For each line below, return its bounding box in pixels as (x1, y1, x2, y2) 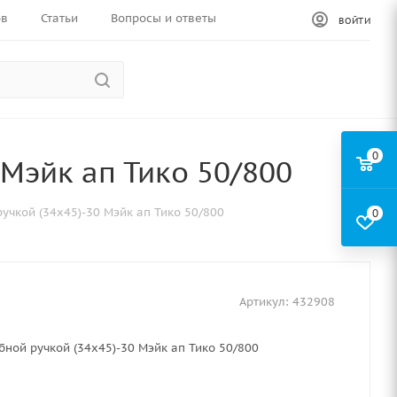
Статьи (40, 11, 78, 26)
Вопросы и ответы (110, 11, 216, 26)
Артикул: (239, 294, 289, 309)
